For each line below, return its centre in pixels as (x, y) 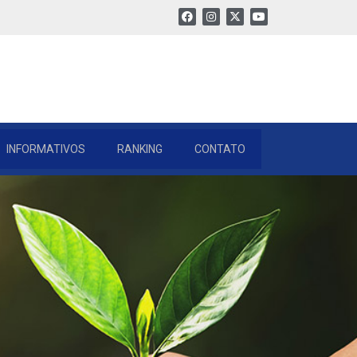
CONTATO (220, 149)
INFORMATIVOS (46, 149)
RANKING (140, 149)
